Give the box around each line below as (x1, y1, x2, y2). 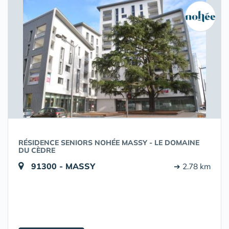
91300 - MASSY (31, 161, 95, 171)
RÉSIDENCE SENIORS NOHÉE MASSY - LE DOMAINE (18, 138, 199, 147)
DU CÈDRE (18, 146, 55, 155)
